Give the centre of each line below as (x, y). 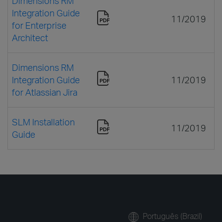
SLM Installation (43, 122)
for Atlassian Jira (45, 92)
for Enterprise (39, 25)
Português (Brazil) (170, 216)
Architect (30, 37)
